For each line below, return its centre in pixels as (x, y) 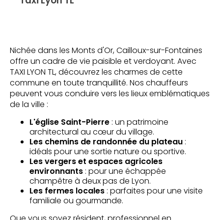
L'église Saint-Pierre (69, 122)
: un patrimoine (139, 122)
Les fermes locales (67, 191)
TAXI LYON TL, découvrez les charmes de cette (96, 72)
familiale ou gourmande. (76, 201)
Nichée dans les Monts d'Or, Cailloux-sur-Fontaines (106, 50)
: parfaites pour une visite (154, 191)
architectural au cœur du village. (92, 132)
